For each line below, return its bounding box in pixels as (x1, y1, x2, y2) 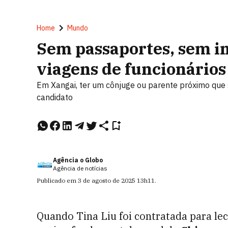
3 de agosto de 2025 (78, 177, 135, 184)
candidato (37, 92, 73, 102)
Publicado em (37, 177, 78, 184)
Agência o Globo (53, 156, 103, 164)
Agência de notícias (53, 164, 107, 172)
